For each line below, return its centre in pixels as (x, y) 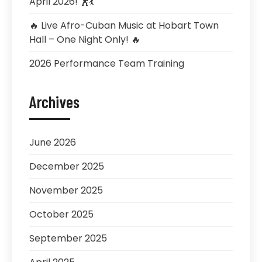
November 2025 (66, 190)
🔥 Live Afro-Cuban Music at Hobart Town (124, 25)
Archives (54, 102)
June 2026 (53, 142)
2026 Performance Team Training (107, 63)
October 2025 (61, 214)
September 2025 (68, 238)
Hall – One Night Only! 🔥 (85, 39)
